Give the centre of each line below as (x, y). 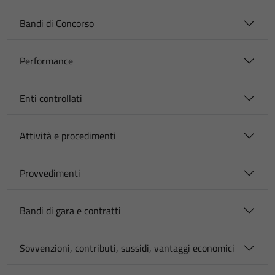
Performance (46, 61)
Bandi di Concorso (57, 23)
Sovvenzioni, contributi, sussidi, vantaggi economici (127, 248)
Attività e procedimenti (68, 136)
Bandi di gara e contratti (70, 211)
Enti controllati (51, 98)
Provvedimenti (50, 173)
